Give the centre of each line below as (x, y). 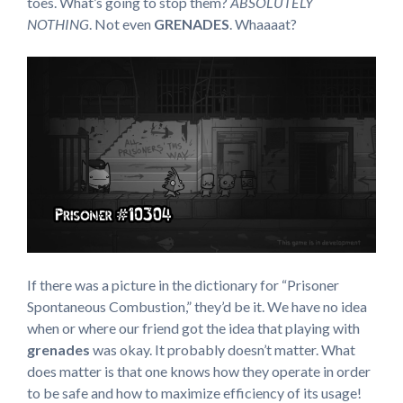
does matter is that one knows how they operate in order (199, 372)
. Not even (120, 24)
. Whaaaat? (263, 24)
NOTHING (58, 24)
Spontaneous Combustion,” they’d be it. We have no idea (197, 307)
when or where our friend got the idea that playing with (193, 328)
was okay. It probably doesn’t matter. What (223, 350)
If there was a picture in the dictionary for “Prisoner (183, 285)
